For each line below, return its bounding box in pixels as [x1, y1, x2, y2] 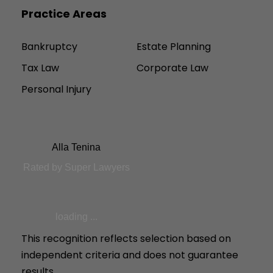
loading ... [55, 211, 97, 222]
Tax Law [21, 60, 59, 75]
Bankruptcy [21, 39, 77, 54]
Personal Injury [21, 82, 91, 96]
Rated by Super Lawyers [23, 161, 130, 172]
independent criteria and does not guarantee [21, 247, 238, 262]
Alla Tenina [52, 141, 101, 152]
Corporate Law [136, 60, 208, 75]
